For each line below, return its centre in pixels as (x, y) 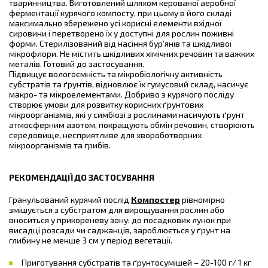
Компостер (156, 200)
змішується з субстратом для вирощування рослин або (117, 210)
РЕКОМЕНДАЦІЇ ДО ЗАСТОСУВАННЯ (82, 177)
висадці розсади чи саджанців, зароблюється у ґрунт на (120, 230)
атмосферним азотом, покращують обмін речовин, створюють (132, 125)
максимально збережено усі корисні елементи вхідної (115, 23)
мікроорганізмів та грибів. (60, 145)
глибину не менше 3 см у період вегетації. (91, 240)
